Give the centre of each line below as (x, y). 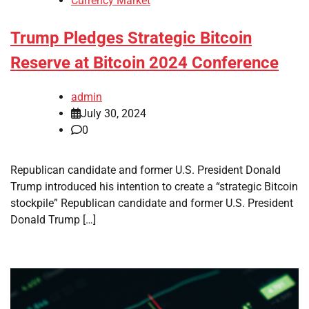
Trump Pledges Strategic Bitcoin (131, 38)
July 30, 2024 (113, 113)
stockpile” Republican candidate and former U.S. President (152, 203)
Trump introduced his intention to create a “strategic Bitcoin (154, 186)
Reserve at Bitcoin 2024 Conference (144, 63)
